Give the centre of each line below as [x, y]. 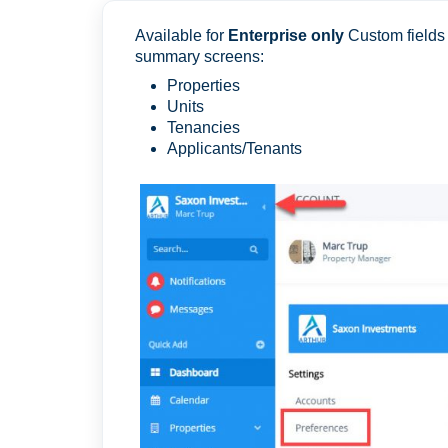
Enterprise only [286, 35]
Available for [181, 35]
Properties [203, 85]
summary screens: [199, 56]
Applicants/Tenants [234, 148]
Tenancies [203, 127]
